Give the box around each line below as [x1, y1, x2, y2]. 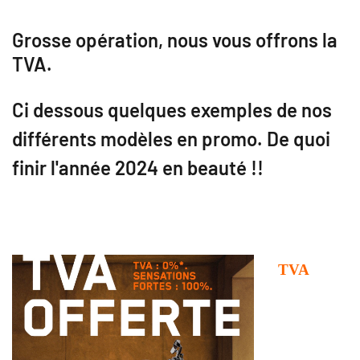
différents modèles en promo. [12, 127, 267, 150]
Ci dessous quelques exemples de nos [12, 98, 332, 121]
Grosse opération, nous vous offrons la [12, 28, 337, 51]
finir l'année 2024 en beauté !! [12, 156, 264, 179]
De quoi [267, 127, 330, 150]
